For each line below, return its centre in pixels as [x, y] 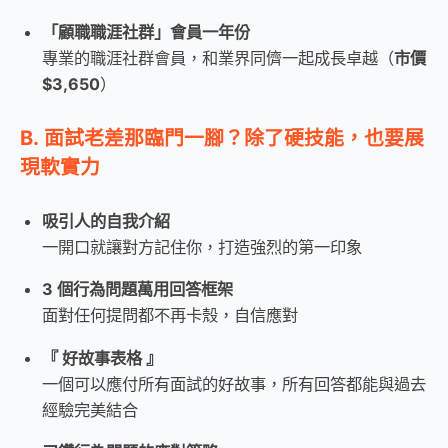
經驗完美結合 [90, 409]
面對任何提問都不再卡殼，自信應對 [170, 315]
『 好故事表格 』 [102, 357]
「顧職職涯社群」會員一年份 [146, 32]
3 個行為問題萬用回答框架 [137, 289]
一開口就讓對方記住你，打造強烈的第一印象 [202, 247]
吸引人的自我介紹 [106, 221]
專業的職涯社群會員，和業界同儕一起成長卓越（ [218, 58]
